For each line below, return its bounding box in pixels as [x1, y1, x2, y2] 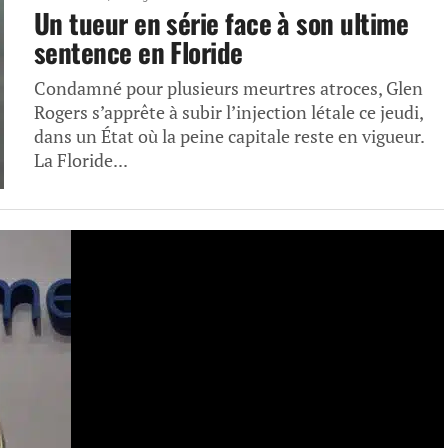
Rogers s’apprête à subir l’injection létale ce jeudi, [34, 101, 423, 124]
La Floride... [34, 149, 128, 172]
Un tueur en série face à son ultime [34, 3, 408, 43]
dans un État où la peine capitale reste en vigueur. [34, 125, 424, 148]
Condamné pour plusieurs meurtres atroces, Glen [34, 77, 423, 100]
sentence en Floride [34, 32, 243, 72]
